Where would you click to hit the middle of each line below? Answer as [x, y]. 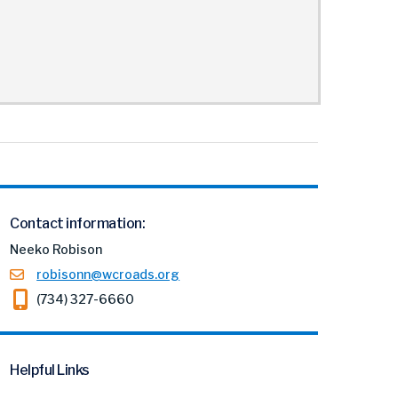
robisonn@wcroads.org [108, 274]
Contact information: [78, 223]
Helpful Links [50, 370]
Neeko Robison [56, 249]
